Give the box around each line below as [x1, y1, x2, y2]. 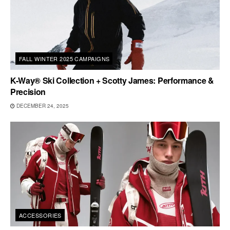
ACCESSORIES [19, 211, 62, 219]
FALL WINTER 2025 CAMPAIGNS [19, 54, 110, 63]
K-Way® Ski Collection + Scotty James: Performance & [10, 74, 214, 86]
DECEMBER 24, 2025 [15, 102, 69, 109]
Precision [10, 86, 46, 98]
